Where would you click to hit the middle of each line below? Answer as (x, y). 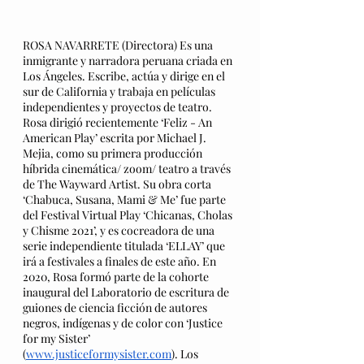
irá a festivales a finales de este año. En (121, 261)
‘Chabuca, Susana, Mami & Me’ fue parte (126, 199)
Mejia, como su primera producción (114, 153)
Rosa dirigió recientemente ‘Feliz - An (119, 122)
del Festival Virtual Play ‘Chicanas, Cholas (129, 214)
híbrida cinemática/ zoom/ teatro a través (128, 168)
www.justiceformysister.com (99, 353)
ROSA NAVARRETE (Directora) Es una (119, 45)
